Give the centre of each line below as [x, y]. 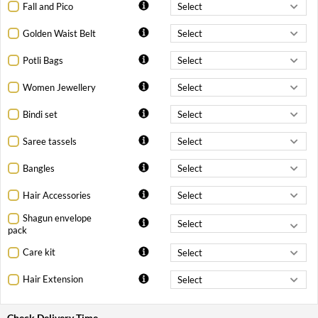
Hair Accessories [57, 195]
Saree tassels [50, 141]
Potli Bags [43, 60]
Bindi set [40, 114]
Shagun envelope [57, 218]
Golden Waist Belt [59, 33]
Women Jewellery [59, 87]
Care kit [39, 252]
